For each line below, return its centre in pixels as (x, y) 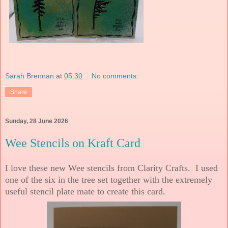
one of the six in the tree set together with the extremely (109, 180)
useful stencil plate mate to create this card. (85, 191)
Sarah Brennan (30, 76)
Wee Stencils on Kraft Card (73, 143)
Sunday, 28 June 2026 (37, 121)
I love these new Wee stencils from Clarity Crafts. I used (111, 168)
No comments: (115, 76)
